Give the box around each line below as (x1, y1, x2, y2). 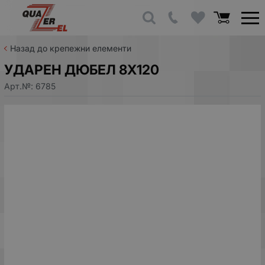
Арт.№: (4, 80, 35, 91)
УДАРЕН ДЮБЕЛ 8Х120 (4, 62, 159, 77)
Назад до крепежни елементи (10, 43, 131, 53)
